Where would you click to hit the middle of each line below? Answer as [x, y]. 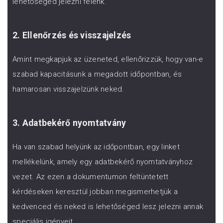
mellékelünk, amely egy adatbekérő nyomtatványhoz [103, 162]
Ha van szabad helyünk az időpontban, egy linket [96, 147]
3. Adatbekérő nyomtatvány [69, 123]
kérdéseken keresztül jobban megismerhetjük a [95, 192]
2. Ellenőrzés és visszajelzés [72, 36]
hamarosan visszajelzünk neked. [68, 89]
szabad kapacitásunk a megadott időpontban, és [97, 74]
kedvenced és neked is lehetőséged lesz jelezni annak [108, 207]
